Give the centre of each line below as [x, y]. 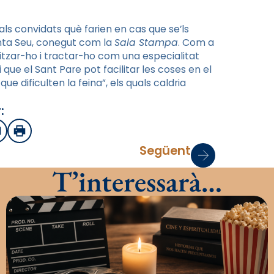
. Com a [196, 42]
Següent [165, 150]
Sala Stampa [146, 42]
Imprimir [40, 135]
